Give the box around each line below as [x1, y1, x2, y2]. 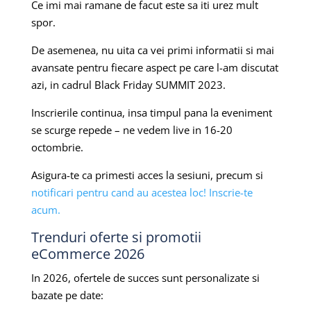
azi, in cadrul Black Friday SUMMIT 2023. [31, 77, 226, 92]
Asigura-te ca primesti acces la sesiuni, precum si [31, 167, 263, 182]
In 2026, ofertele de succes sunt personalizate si [31, 270, 260, 285]
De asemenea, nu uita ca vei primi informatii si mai [31, 42, 274, 57]
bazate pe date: [31, 287, 103, 302]
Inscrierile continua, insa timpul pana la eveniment [31, 105, 272, 119]
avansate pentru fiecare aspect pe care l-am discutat [31, 60, 278, 74]
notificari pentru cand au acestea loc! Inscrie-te [31, 185, 253, 199]
